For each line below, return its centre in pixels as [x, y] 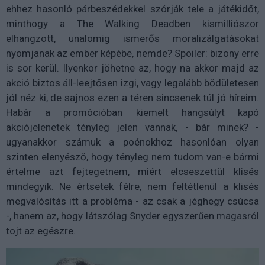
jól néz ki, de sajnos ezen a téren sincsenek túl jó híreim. [132, 98]
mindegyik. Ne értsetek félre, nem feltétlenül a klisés [132, 187]
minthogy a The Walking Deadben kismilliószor [132, 24]
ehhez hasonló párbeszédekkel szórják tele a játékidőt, [132, 9]
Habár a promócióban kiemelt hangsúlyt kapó [132, 113]
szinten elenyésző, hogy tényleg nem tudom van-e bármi [132, 157]
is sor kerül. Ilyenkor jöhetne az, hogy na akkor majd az [132, 68]
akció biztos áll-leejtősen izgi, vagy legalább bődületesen [132, 83]
